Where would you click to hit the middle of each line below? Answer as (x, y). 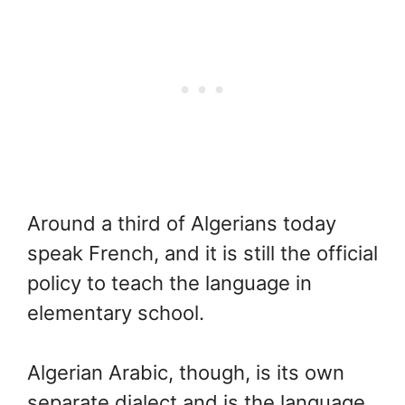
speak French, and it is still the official (202, 254)
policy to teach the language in (170, 283)
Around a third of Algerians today (182, 224)
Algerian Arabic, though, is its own (186, 373)
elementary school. (116, 313)
